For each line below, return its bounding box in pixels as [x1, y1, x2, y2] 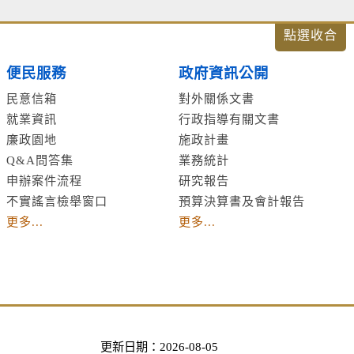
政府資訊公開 [178, 66, 269, 81]
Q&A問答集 [6, 153, 74, 167]
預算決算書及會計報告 [178, 194, 305, 208]
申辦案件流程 [6, 174, 83, 187]
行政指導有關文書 [178, 112, 280, 126]
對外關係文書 [178, 92, 254, 105]
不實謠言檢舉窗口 [6, 194, 108, 208]
